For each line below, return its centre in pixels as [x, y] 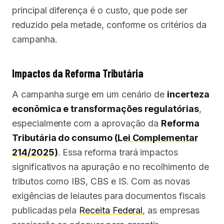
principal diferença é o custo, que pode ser [100, 10]
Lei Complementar [158, 138]
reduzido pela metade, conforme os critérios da [109, 25]
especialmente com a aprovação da [87, 123]
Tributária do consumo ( [65, 138]
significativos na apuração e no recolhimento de [110, 167]
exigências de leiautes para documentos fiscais [109, 196]
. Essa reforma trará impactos [118, 152]
